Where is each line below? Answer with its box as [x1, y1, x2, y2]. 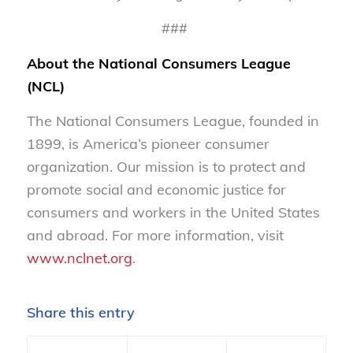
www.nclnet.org [26, 248, 132, 267]
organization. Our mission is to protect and [26, 157, 306, 176]
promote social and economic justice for [26, 180, 286, 199]
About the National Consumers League [26, 54, 291, 72]
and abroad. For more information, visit [26, 225, 284, 244]
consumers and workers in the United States [26, 203, 320, 221]
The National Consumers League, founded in [26, 111, 319, 130]
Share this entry [26, 303, 135, 322]
